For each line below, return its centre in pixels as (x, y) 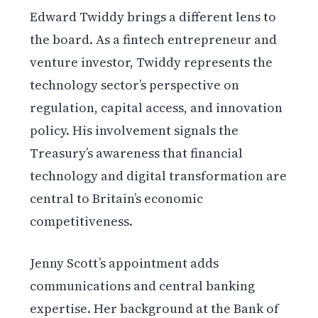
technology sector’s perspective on (135, 84)
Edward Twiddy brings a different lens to (153, 16)
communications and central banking (143, 285)
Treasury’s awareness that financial (137, 153)
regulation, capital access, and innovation (157, 107)
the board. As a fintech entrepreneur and (154, 39)
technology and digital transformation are (159, 175)
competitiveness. (82, 221)
